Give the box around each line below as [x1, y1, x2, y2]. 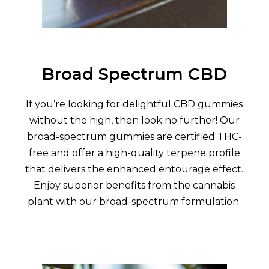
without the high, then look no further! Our [29, 115, 240, 127]
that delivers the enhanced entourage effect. [25, 163, 244, 175]
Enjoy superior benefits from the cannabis [34, 180, 235, 192]
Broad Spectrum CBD [41, 64, 228, 85]
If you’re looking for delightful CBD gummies [26, 98, 243, 110]
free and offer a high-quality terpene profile [28, 147, 240, 159]
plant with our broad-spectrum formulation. [28, 196, 241, 208]
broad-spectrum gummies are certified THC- [26, 131, 242, 143]
